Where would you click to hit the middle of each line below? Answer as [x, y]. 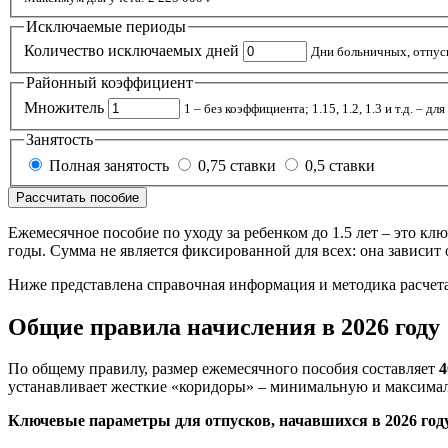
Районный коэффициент [109, 83]
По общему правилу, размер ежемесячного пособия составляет [223, 369]
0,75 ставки [239, 165]
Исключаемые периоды [106, 26]
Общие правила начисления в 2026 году [224, 326]
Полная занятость [111, 165]
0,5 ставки [340, 165]
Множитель [64, 108]
